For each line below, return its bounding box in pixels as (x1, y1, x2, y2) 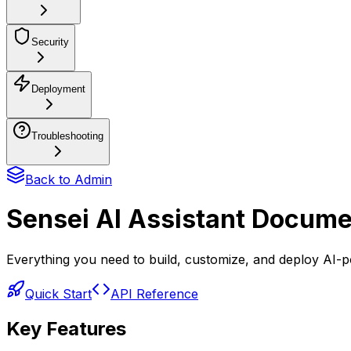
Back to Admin (25, 172, 112, 187)
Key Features (6, 317, 126, 340)
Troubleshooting (31, 130, 103, 142)
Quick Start (25, 285, 92, 302)
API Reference (110, 285, 198, 302)
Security (31, 36, 69, 48)
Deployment (31, 83, 85, 95)
